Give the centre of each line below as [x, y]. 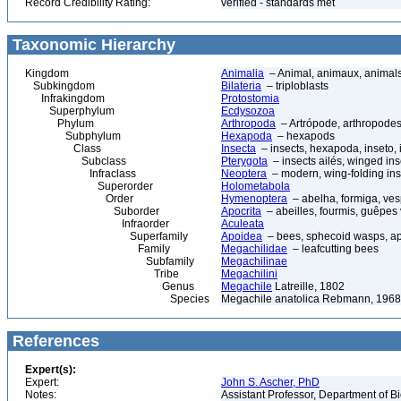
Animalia [243, 73]
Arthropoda [248, 124]
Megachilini [249, 274]
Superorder [89, 186]
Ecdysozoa [248, 111]
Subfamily [110, 261]
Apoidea [242, 236]
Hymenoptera [254, 199]
